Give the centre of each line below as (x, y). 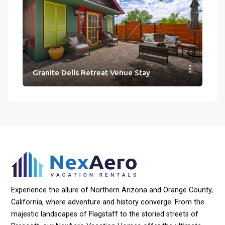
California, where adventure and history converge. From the (108, 202)
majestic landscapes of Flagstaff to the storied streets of (105, 214)
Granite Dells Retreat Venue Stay (91, 72)
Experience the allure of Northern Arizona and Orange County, (112, 190)
